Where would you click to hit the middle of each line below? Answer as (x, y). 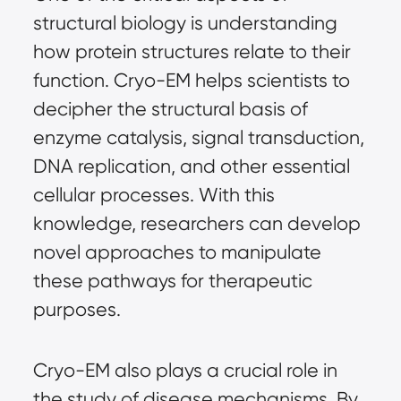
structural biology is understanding (185, 22)
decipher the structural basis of (170, 108)
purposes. (77, 309)
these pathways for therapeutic (172, 280)
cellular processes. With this (154, 194)
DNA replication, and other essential (191, 166)
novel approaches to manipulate (177, 252)
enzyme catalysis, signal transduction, (198, 137)
